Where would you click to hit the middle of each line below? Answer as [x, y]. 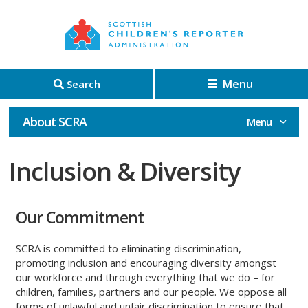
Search [83, 84]
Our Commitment [80, 217]
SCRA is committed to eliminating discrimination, [129, 248]
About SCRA [55, 122]
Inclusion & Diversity [125, 172]
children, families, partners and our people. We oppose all [152, 291]
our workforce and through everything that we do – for [146, 277]
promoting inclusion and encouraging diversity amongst [146, 263]
